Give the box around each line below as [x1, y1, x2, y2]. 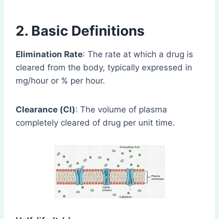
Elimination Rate [16, 49, 83, 60]
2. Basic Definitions [16, 22, 145, 40]
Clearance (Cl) [16, 105, 75, 115]
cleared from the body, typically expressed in [16, 63, 192, 73]
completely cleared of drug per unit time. [16, 118, 175, 128]
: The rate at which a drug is [83, 49, 193, 60]
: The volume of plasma [75, 105, 167, 115]
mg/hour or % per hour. [16, 76, 105, 86]
